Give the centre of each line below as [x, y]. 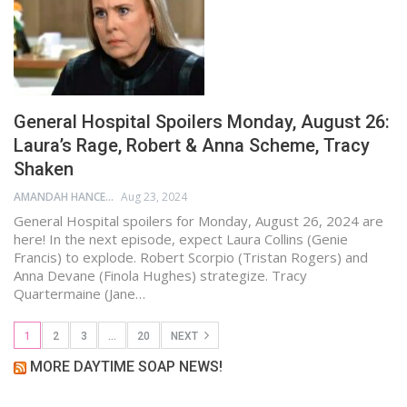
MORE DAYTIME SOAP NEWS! [126, 366]
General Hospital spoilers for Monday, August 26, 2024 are [199, 220]
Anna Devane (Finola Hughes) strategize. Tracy [160, 275]
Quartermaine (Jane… [79, 293]
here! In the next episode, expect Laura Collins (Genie [181, 238]
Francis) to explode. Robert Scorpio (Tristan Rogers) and [191, 257]
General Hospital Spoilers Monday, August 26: [202, 121]
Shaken [44, 169]
